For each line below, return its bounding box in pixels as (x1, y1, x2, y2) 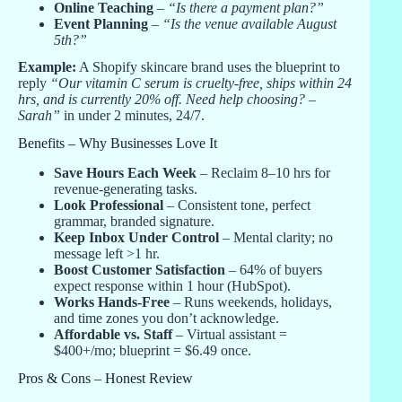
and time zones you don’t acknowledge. (54, 310, 279, 326)
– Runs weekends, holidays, (170, 293, 332, 310)
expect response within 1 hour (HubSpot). (54, 277, 291, 293)
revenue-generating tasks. (54, 180, 197, 197)
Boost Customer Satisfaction (54, 261, 225, 277)
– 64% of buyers (225, 261, 322, 277)
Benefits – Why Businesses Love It (18, 135, 217, 152)
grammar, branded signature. (54, 213, 214, 229)
